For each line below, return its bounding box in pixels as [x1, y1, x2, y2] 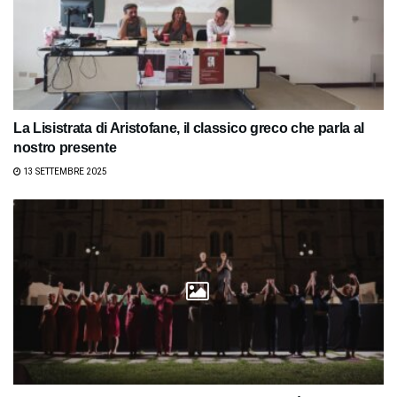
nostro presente [13, 139, 117, 155]
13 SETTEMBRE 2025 [21, 166, 107, 176]
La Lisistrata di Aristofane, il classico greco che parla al [13, 120, 365, 136]
